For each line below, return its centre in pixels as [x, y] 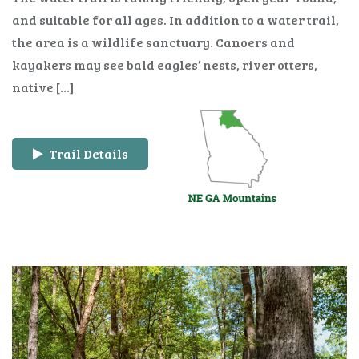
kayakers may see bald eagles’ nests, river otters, [165, 64]
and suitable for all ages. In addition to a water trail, [175, 19]
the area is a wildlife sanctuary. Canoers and [153, 42]
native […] [43, 87]
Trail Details [87, 153]
